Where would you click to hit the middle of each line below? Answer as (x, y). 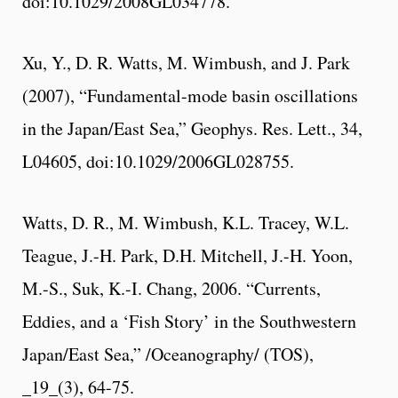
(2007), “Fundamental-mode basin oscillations (190, 95)
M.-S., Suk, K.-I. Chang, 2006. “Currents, (171, 288)
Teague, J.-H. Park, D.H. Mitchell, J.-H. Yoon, (187, 255)
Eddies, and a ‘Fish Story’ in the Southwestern (189, 321)
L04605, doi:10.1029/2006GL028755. (158, 161)
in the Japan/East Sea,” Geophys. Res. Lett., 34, (192, 128)
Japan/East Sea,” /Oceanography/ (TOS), (168, 354)
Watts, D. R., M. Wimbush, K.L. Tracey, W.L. (186, 222)
